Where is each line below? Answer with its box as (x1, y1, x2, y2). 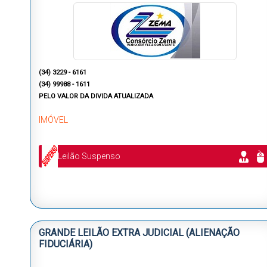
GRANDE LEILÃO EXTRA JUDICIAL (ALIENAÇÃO (39, 227, 240, 239)
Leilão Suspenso (58, 151, 120, 162)
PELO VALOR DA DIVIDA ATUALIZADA (39, 92, 153, 101)
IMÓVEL (39, 115, 68, 125)
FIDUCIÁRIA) (39, 238, 92, 250)
